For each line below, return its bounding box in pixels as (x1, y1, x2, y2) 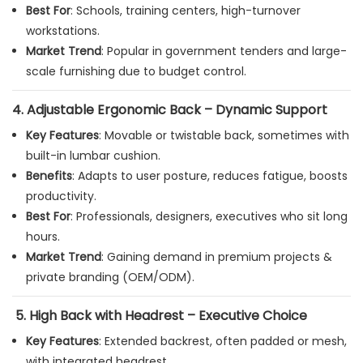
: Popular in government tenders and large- (100, 43, 347, 60)
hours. (25, 228, 60, 246)
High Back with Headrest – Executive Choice (29, 306, 307, 326)
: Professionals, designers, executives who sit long (70, 208, 348, 225)
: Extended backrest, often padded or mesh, (98, 333, 347, 350)
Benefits (25, 168, 72, 185)
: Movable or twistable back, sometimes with (98, 127, 349, 144)
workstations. (25, 23, 100, 40)
